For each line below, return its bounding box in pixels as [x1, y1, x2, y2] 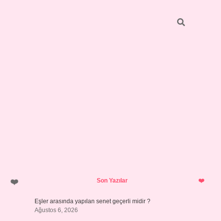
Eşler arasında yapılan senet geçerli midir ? [34, 198, 150, 205]
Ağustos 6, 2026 [34, 207, 78, 214]
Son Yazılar [96, 177, 128, 184]
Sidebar [34, 167, 102, 187]
